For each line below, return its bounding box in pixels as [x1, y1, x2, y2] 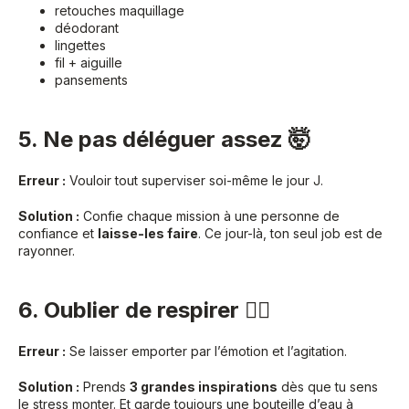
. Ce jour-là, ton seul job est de [198, 225, 383, 242]
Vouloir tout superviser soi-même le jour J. [66, 173, 323, 189]
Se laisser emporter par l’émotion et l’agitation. [66, 343, 347, 360]
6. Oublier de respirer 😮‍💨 [18, 297, 270, 324]
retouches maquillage [55, 3, 184, 19]
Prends [79, 379, 130, 395]
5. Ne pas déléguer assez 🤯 [18, 126, 310, 153]
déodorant [55, 20, 119, 37]
